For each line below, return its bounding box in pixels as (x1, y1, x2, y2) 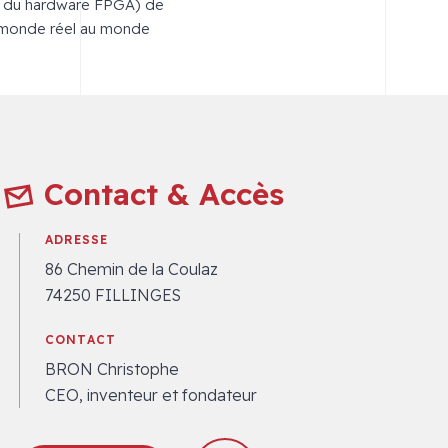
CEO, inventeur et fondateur (45, 385, 258, 406)
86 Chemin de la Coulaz (45, 259, 219, 280)
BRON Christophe (45, 359, 180, 380)
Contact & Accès (44, 175, 285, 214)
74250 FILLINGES (45, 285, 182, 306)
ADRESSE (45, 232, 109, 248)
